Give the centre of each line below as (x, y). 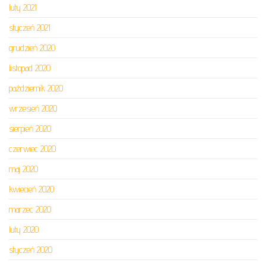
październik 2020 (36, 88)
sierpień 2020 (30, 129)
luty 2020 (24, 230)
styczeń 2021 (30, 28)
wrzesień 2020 (33, 109)
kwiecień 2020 (31, 189)
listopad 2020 (30, 68)
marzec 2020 (30, 210)
